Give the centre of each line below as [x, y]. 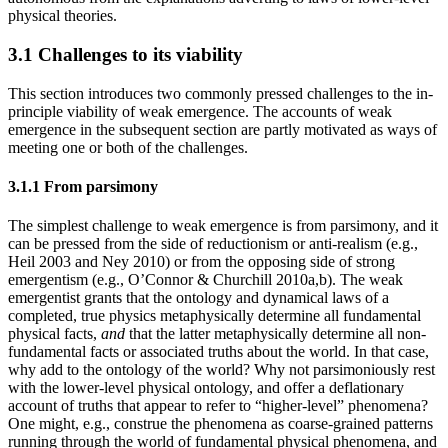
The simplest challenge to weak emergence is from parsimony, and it [223, 226]
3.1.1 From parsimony [83, 187]
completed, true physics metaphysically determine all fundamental [214, 316]
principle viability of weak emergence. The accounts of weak [200, 111]
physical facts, [54, 334]
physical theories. [62, 16]
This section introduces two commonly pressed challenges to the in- [220, 93]
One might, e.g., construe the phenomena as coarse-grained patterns [220, 424]
